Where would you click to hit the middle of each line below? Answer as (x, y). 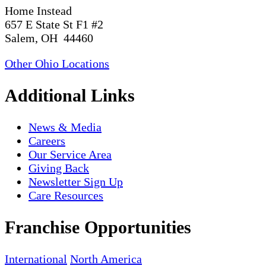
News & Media (65, 127)
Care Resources (66, 196)
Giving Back (59, 168)
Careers (47, 141)
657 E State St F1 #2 (54, 25)
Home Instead (38, 11)
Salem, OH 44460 (49, 38)
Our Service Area (70, 155)
